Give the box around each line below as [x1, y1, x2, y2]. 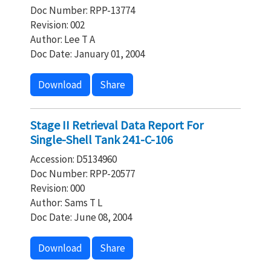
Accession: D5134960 [30, 152, 117, 166]
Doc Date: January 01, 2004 [30, 47, 145, 60]
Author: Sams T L [30, 196, 102, 209]
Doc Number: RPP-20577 [30, 167, 135, 180]
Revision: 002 [30, 18, 85, 31]
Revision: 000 [30, 181, 85, 195]
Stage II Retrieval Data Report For [30, 117, 203, 132]
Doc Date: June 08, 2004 [30, 211, 132, 224]
